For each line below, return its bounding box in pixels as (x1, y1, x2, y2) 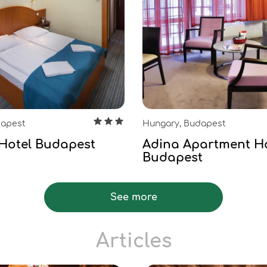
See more (110, 192, 157, 203)
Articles (95, 231, 172, 252)
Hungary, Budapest (142, 119, 226, 128)
